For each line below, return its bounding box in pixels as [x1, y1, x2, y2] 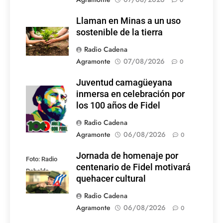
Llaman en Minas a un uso [76, 16, 181, 26]
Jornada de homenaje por [76, 151, 178, 161]
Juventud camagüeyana [76, 78, 172, 88]
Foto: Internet [26, 88, 64, 96]
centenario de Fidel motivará [76, 162, 191, 173]
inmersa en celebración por [76, 89, 185, 100]
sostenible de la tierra [76, 27, 163, 38]
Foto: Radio [26, 155, 57, 163]
